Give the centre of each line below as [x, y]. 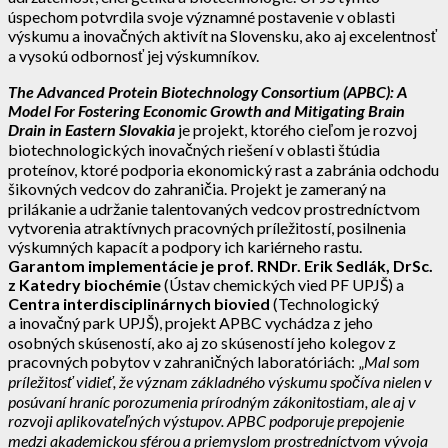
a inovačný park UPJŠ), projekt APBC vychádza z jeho [190, 322]
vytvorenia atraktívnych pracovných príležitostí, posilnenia [207, 227]
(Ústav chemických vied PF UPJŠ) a [282, 284]
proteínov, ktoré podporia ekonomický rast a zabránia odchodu [223, 169]
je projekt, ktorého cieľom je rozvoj [296, 129]
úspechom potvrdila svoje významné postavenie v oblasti [201, 16]
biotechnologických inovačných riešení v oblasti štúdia [194, 149]
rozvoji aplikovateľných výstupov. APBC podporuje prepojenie [206, 420]
